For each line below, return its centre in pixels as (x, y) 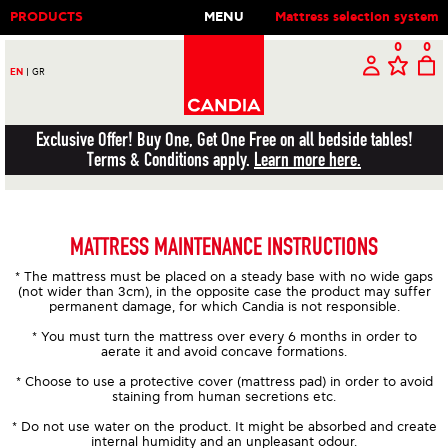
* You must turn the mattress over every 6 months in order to (224, 337)
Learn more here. (307, 159)
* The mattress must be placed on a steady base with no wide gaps (224, 277)
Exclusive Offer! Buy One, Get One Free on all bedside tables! (224, 139)
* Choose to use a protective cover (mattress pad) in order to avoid (224, 382)
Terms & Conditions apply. (170, 159)
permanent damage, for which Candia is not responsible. (224, 307)
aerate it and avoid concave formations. (224, 352)
